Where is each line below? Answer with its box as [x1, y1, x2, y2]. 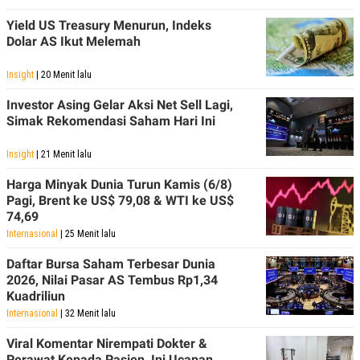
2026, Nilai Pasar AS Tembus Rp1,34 [6, 272, 218, 288]
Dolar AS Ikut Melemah [6, 33, 141, 49]
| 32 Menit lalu [58, 307, 116, 319]
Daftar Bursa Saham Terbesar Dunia [6, 256, 215, 272]
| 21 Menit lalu [34, 148, 92, 160]
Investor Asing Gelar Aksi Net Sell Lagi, [6, 96, 233, 112]
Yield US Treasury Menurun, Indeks [6, 17, 211, 33]
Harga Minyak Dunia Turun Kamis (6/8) [6, 176, 232, 192]
